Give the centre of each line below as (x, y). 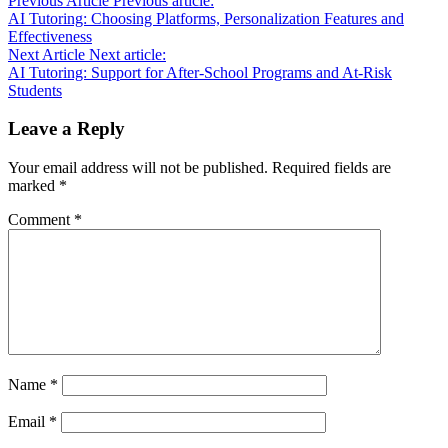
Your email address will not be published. (138, 168)
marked (33, 186)
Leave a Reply (66, 129)
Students (35, 90)
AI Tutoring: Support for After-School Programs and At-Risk (200, 72)
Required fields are (331, 168)
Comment (41, 220)
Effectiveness (50, 36)
